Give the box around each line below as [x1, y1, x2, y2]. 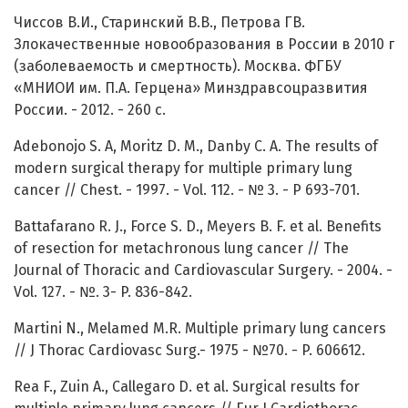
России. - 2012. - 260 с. [14, 101, 166, 119]
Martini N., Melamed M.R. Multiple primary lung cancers [14, 320, 386, 338]
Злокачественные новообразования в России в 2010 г [14, 36, 394, 54]
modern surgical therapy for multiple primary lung [14, 159, 352, 178]
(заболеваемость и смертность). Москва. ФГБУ [14, 57, 342, 76]
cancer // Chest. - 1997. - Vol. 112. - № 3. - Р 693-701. [14, 181, 360, 199]
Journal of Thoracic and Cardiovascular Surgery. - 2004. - [14, 261, 393, 280]
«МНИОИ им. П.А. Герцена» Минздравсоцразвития [14, 79, 368, 97]
